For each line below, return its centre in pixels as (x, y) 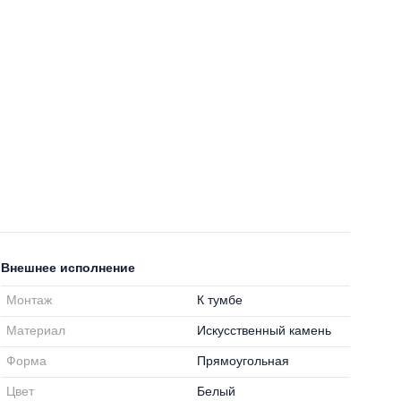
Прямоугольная (243, 361)
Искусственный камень (264, 330)
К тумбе (220, 300)
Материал (36, 330)
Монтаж (30, 300)
